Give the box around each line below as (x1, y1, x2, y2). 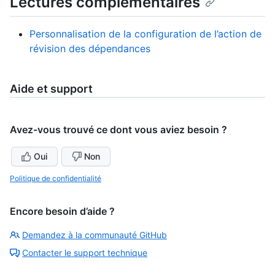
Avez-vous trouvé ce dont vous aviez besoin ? (10, 123, 227, 136)
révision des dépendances (29, 42, 150, 55)
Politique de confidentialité (10, 174, 101, 184)
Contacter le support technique (22, 247, 147, 258)
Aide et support (10, 82, 93, 96)
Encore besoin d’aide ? (10, 205, 115, 218)
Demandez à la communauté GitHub (22, 230, 167, 241)
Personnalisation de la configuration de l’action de (29, 28, 261, 41)
